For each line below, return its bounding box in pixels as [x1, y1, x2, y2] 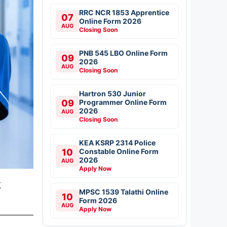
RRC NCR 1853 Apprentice [79, 8, 169, 17]
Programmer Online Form [79, 97, 167, 106]
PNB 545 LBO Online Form [79, 48, 168, 57]
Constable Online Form [79, 146, 159, 156]
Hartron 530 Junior [79, 89, 146, 98]
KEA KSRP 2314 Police [79, 138, 156, 147]
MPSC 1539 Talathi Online [79, 187, 168, 196]
